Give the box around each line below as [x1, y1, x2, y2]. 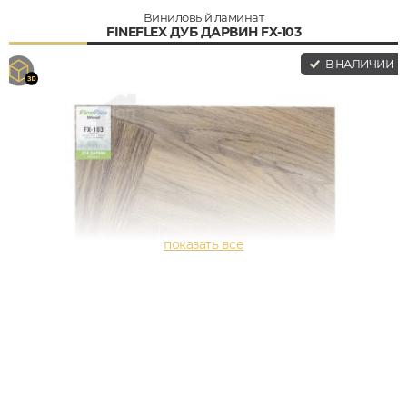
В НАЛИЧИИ [323, 57, 393, 72]
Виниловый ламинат [143, 10, 264, 25]
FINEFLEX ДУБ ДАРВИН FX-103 [106, 24, 301, 41]
